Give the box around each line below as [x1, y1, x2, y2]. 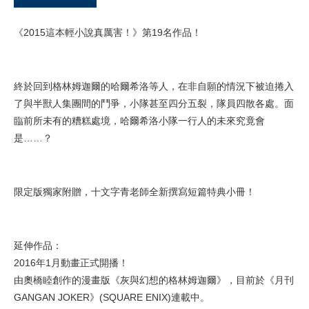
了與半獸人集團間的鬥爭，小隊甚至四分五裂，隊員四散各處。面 [14, 98, 294, 110]
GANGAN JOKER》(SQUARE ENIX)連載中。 [14, 292, 210, 303]
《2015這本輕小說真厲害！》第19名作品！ [14, 27, 201, 39]
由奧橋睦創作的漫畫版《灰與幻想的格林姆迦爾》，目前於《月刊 [14, 275, 294, 286]
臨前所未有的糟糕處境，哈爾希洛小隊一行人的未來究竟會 [14, 115, 265, 127]
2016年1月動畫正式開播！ [14, 257, 128, 269]
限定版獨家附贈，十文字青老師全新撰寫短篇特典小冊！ [14, 186, 255, 198]
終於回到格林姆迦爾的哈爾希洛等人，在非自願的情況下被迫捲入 [14, 81, 294, 92]
